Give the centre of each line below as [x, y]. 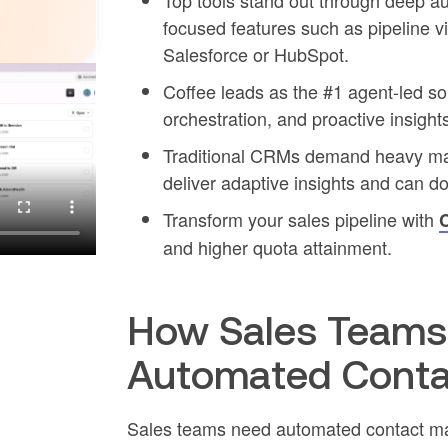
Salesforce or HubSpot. [255, 54]
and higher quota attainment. [277, 247]
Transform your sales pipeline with [300, 219]
